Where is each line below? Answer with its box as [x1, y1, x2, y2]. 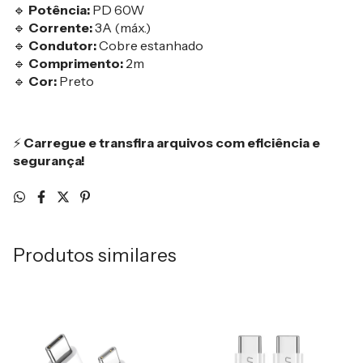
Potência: [28, 2, 90, 18]
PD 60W [90, 2, 144, 18]
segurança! [13, 152, 85, 169]
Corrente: [28, 19, 92, 36]
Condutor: [28, 37, 96, 53]
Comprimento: [28, 55, 123, 71]
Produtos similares [13, 244, 177, 267]
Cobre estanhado [96, 37, 203, 53]
